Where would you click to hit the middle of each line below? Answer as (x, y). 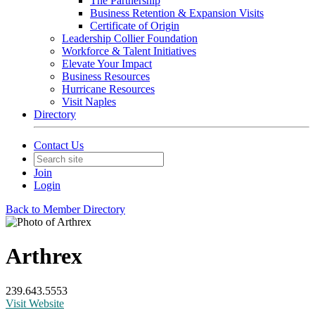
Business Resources (106, 76)
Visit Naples (89, 102)
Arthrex (44, 256)
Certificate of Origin (135, 26)
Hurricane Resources (108, 89)
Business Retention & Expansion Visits (177, 13)
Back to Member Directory (65, 209)
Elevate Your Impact (107, 64)
